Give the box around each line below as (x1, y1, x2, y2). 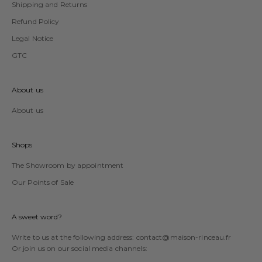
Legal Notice (12, 33, 54, 43)
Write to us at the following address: (12, 232, 136, 242)
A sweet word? (12, 212, 63, 221)
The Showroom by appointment (12, 160, 124, 170)
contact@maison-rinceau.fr (136, 232, 232, 242)
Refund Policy (12, 16, 60, 26)
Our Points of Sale (12, 177, 74, 187)
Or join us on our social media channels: (12, 243, 147, 253)
